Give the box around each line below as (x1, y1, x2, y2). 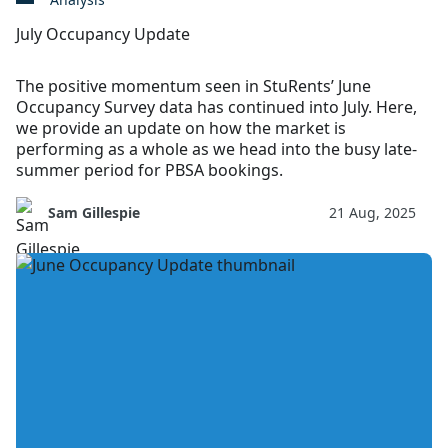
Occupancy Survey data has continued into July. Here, (16, 95, 417, 118)
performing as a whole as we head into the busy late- (16, 137, 417, 160)
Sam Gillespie (48, 202, 140, 222)
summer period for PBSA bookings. (16, 158, 283, 181)
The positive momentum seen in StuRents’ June (16, 74, 371, 97)
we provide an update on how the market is (16, 116, 346, 139)
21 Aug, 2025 (329, 202, 416, 222)
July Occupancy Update (16, 22, 190, 45)
